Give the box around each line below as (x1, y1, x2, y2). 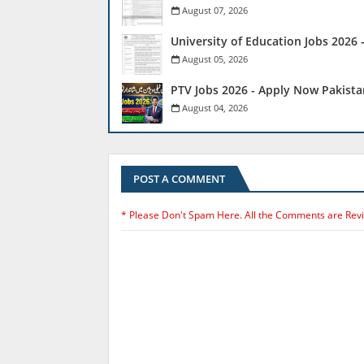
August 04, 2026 (182, 102, 248, 114)
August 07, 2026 (182, 4, 248, 16)
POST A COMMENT (133, 171, 225, 186)
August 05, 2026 (182, 53, 248, 65)
